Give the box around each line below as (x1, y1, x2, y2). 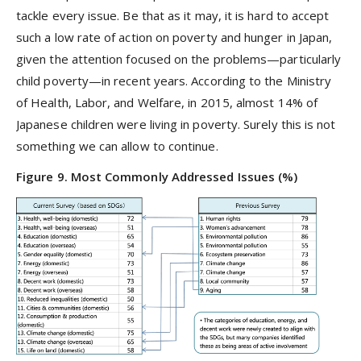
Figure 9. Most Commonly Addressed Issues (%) (16, 168, 298, 185)
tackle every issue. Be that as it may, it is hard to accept (16, 7, 330, 24)
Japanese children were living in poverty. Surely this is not (16, 116, 336, 133)
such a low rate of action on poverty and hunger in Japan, (16, 29, 333, 46)
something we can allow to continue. (16, 138, 218, 155)
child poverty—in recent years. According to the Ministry (16, 73, 332, 89)
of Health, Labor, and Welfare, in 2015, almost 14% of (16, 94, 317, 111)
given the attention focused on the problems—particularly (16, 51, 342, 68)
